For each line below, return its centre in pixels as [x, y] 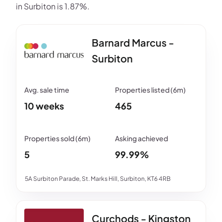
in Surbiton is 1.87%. [53, 6]
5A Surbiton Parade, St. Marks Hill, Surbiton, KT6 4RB [98, 179]
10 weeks [44, 106]
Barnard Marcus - [133, 42]
